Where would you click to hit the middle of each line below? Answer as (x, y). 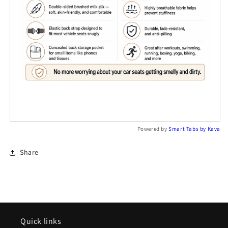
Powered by (153, 129)
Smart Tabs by (188, 129)
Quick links (41, 221)
